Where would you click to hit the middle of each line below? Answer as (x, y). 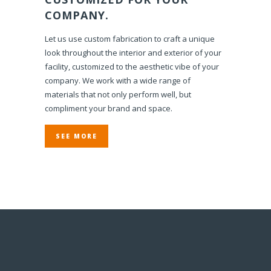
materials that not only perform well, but (118, 94)
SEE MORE (77, 136)
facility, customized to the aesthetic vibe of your (132, 66)
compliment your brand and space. (109, 108)
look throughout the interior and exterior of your (133, 52)
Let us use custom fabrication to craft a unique (130, 38)
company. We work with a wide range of (118, 80)
